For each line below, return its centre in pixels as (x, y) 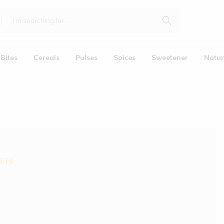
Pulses (86, 57)
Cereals (46, 57)
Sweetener (170, 57)
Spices (124, 57)
